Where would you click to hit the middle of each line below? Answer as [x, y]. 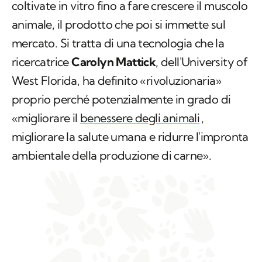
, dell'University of [202, 62]
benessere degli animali [140, 118]
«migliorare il [46, 118]
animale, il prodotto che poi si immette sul [119, 25]
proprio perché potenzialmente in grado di [121, 99]
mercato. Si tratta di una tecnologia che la [118, 43]
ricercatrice [42, 62]
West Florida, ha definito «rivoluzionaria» [117, 81]
